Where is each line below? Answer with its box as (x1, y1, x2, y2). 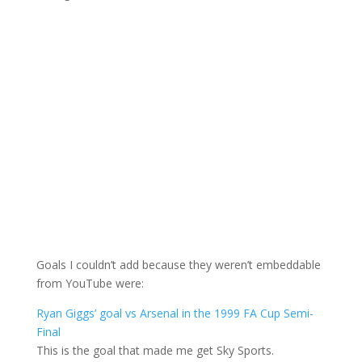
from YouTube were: (36, 275, 144, 291)
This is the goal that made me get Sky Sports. (36, 342, 274, 358)
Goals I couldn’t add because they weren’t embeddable (36, 256, 321, 272)
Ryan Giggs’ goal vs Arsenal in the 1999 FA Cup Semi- (36, 305, 314, 321)
